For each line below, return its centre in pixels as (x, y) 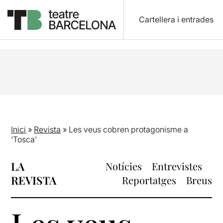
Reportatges (149, 180)
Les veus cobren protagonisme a (129, 129)
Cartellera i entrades (176, 19)
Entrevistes (177, 166)
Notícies (123, 166)
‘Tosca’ (24, 139)
